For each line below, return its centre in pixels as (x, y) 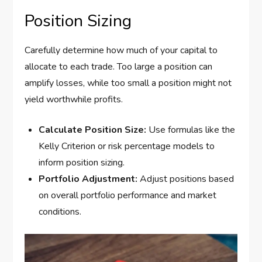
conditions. (60, 212)
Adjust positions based (186, 179)
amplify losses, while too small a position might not (128, 83)
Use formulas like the (191, 130)
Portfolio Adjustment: (88, 179)
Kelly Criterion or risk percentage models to (127, 146)
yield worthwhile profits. (74, 100)
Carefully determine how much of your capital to (121, 51)
